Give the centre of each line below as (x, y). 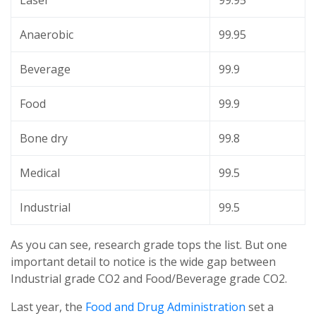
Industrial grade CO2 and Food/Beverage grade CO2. (149, 279)
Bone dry (44, 138)
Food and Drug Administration (165, 307)
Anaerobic (47, 35)
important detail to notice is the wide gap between (143, 262)
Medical (40, 173)
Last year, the (48, 307)
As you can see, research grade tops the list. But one (149, 245)
